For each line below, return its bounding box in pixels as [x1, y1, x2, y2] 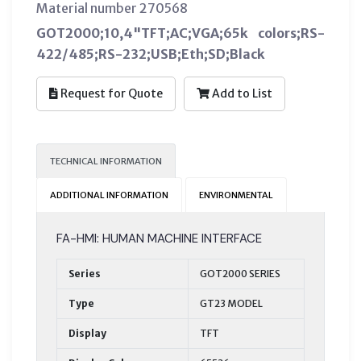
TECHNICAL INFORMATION [50, 155, 162, 167]
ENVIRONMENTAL [199, 189, 273, 201]
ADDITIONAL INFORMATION [50, 189, 168, 201]
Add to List [210, 85, 272, 101]
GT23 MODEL [200, 297, 263, 309]
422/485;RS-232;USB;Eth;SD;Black [36, 45, 265, 62]
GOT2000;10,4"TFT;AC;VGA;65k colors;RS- [36, 24, 325, 41]
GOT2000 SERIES [200, 267, 280, 280]
